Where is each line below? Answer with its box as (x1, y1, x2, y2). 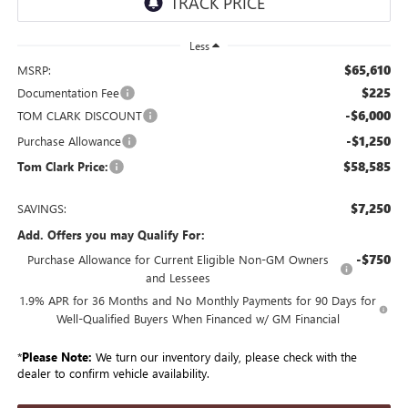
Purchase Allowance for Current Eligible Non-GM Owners (27, 250, 330, 267)
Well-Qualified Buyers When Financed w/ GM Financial (56, 310, 340, 326)
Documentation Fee (16, 84, 119, 100)
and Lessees (146, 269, 211, 285)
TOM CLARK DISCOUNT (16, 107, 142, 123)
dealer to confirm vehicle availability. (16, 364, 209, 381)
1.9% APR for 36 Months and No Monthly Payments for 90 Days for (19, 291, 377, 308)
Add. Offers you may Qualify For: (16, 226, 205, 242)
